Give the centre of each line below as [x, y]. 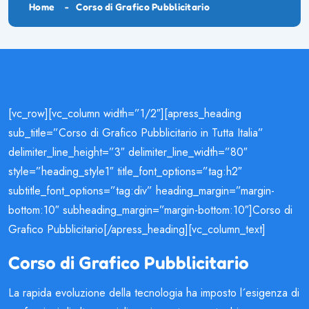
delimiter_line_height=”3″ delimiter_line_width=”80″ [128, 152]
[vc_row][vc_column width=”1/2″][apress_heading [125, 113]
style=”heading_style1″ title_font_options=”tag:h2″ [125, 171]
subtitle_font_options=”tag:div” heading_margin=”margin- [141, 190]
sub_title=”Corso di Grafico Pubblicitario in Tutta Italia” [136, 132]
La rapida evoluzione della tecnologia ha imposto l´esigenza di [154, 292]
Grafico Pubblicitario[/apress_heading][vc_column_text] [137, 229]
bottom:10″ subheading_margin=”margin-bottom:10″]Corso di [150, 210]
